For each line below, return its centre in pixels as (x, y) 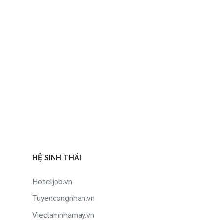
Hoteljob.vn (52, 181)
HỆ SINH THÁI (56, 157)
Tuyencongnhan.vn (63, 198)
